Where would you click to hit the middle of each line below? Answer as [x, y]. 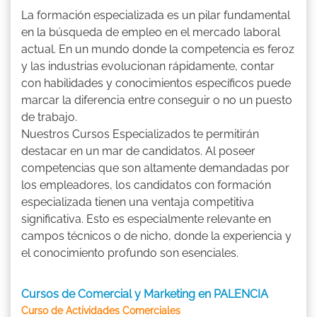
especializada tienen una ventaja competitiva [138, 202]
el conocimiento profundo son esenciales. [130, 253]
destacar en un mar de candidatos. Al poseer [138, 151]
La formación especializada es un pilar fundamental [156, 15]
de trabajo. [51, 117]
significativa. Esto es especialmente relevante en [146, 219]
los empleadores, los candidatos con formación [146, 185]
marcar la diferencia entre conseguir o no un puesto [157, 100]
